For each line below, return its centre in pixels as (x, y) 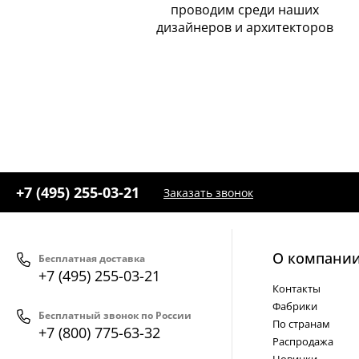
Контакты (296, 289)
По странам (301, 324)
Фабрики (295, 307)
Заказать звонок (208, 192)
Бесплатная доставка (92, 259)
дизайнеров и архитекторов (244, 28)
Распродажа (303, 342)
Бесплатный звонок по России (115, 316)
